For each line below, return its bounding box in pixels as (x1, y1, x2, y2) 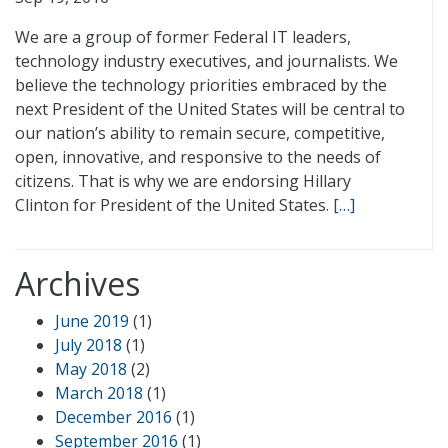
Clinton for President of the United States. (15, 194, 333, 216)
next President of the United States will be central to (15, 98, 405, 120)
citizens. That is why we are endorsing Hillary (15, 170, 351, 192)
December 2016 (55, 406, 172, 428)
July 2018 (55, 334, 122, 356)
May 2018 (55, 358, 127, 380)
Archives (15, 262, 140, 305)
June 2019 (55, 310, 129, 332)
